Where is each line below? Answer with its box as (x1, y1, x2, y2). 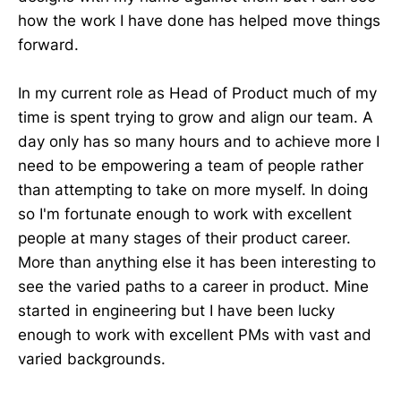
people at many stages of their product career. (18, 229, 351, 248)
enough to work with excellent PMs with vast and (18, 326, 371, 345)
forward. (18, 36, 79, 54)
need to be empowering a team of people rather (18, 157, 363, 175)
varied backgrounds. (18, 350, 166, 369)
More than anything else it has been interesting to (18, 253, 376, 272)
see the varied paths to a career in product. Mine (18, 277, 369, 296)
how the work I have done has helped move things (18, 12, 380, 30)
